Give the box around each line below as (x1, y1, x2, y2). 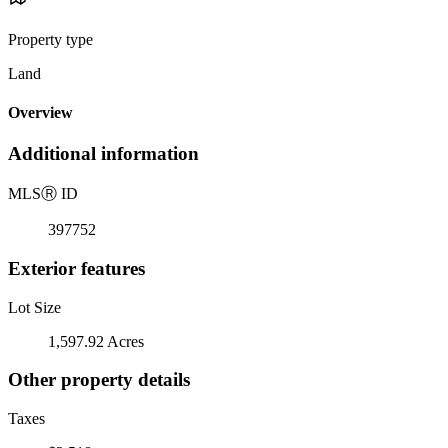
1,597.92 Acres (48, 332, 144, 350)
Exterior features (8, 257, 145, 279)
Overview (8, 104, 73, 122)
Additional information (8, 143, 199, 165)
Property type (8, 30, 93, 48)
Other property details (8, 369, 190, 391)
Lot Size (8, 298, 61, 316)
